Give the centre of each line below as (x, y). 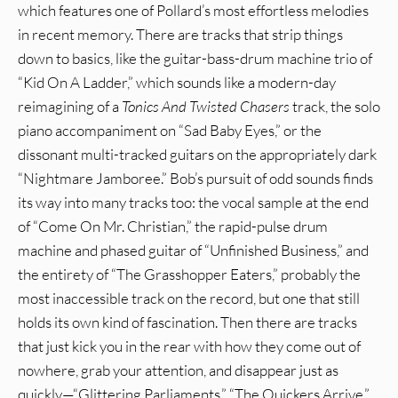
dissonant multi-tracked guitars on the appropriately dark (197, 155)
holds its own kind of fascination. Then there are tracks (187, 322)
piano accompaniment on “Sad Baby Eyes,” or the (170, 131)
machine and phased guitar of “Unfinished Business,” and (193, 251)
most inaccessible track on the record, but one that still (189, 298)
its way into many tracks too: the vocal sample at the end (193, 203)
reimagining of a (70, 107)
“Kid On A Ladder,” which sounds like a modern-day (177, 83)
